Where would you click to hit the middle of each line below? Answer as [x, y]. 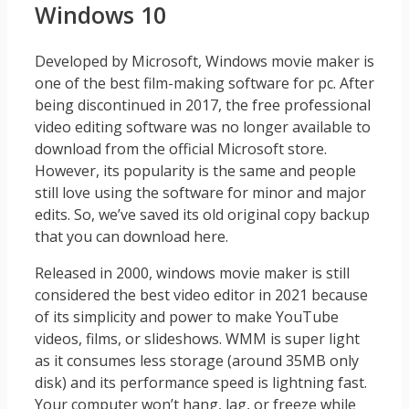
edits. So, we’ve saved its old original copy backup [202, 215]
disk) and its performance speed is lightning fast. [201, 383]
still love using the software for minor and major [200, 193]
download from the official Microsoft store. [181, 149]
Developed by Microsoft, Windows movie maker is [204, 62]
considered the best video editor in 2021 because [201, 295]
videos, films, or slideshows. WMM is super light [197, 339]
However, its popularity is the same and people [195, 171]
